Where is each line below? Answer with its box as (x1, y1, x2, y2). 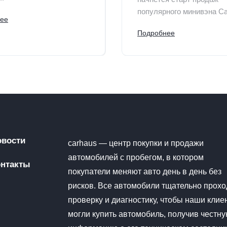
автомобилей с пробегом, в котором (68, 153, 204, 162)
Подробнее (137, 28, 175, 37)
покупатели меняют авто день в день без (68, 167, 222, 176)
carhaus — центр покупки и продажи (68, 138, 204, 147)
